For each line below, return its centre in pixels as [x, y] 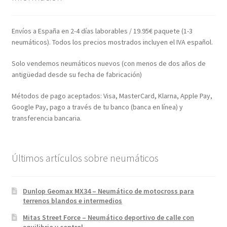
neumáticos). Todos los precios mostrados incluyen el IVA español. [112, 42]
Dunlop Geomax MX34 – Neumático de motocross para [109, 191]
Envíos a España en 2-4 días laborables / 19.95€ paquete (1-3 [102, 31]
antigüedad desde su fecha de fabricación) [77, 75]
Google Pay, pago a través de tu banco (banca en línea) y [97, 107]
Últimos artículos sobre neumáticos [85, 158]
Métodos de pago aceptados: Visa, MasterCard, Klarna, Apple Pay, [112, 96]
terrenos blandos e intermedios [73, 201]
